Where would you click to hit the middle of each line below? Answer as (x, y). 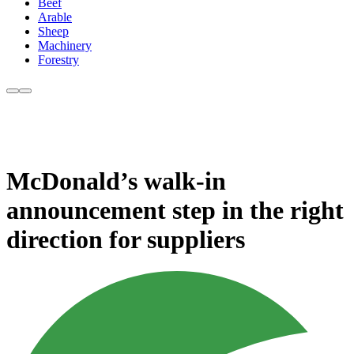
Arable (55, 17)
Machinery (65, 46)
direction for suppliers (126, 239)
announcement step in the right (175, 210)
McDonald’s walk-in (116, 181)
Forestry (58, 60)
